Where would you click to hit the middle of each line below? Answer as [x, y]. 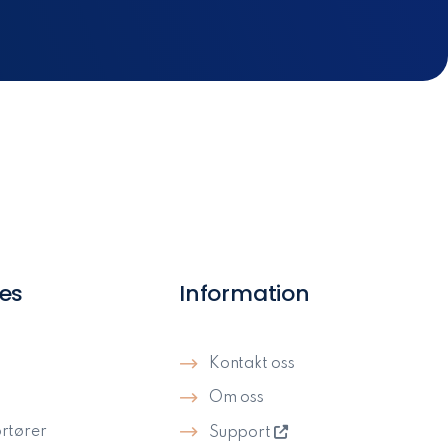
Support [242, 433]
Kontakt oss [252, 364]
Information [244, 294]
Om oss [236, 398]
